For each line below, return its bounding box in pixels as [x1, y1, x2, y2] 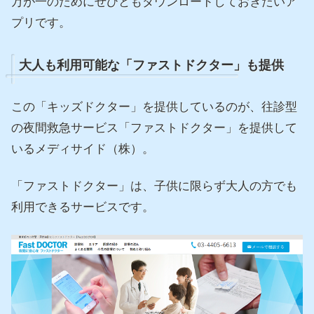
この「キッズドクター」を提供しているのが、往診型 [11, 100, 297, 114]
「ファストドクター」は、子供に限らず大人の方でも [11, 179, 297, 193]
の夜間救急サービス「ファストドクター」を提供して [11, 121, 297, 135]
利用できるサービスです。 [11, 200, 154, 214]
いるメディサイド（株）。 [11, 142, 154, 156]
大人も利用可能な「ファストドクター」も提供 [18, 58, 284, 73]
